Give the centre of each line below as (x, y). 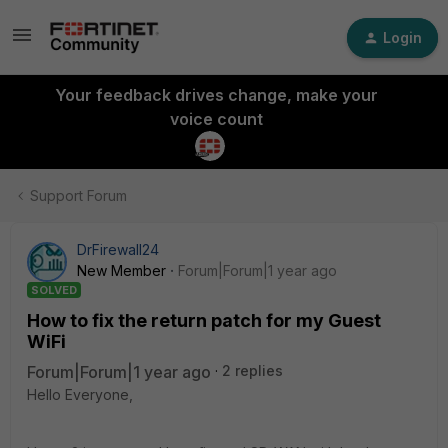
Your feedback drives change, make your (216, 95)
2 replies (252, 370)
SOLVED (54, 290)
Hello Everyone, (80, 394)
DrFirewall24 (118, 249)
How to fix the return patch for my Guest (204, 320)
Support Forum (78, 195)
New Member (121, 270)
